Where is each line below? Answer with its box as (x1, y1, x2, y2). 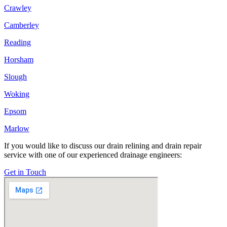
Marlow (4, 124, 29, 133)
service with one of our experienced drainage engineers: (4, 150, 182, 159)
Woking (4, 89, 29, 98)
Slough (4, 72, 27, 81)
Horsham (4, 55, 33, 64)
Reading (4, 37, 31, 47)
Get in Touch (4, 167, 46, 176)
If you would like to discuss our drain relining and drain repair (4, 141, 202, 150)
